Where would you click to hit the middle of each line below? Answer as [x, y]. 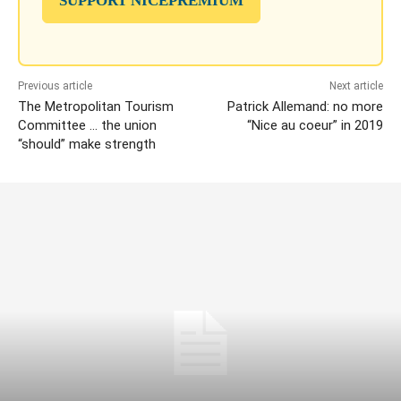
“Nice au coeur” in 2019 [315, 126]
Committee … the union [87, 126]
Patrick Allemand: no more [305, 107]
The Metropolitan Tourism [96, 107]
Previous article [55, 86]
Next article [356, 86]
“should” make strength [87, 145]
